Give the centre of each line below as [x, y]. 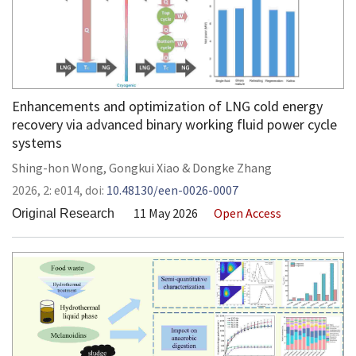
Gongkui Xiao [144, 168]
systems [37, 143]
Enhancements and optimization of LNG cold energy [167, 106]
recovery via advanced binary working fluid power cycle [174, 124]
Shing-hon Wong [58, 168]
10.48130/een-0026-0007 [172, 190]
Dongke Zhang [232, 168]
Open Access [248, 213]
